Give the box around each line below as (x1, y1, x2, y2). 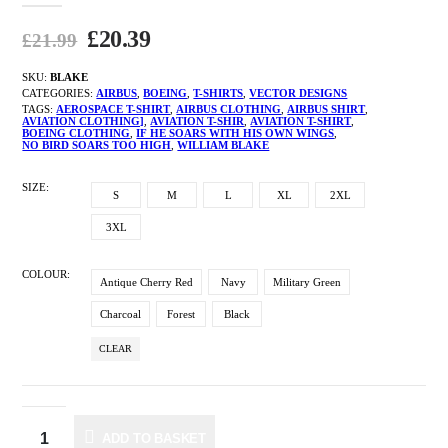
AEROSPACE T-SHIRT (56, 102, 171, 115)
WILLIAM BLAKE (177, 138, 270, 151)
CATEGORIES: (22, 86, 97, 99)
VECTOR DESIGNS (249, 86, 348, 99)
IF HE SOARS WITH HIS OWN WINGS (136, 126, 335, 139)
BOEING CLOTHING (22, 126, 131, 139)
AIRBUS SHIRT (287, 102, 366, 115)
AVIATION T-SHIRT (250, 114, 352, 127)
